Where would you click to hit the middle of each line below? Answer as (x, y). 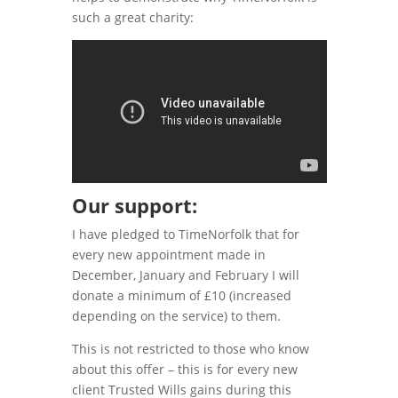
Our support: (134, 206)
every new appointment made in (168, 255)
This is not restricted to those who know (190, 349)
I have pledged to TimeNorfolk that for (185, 235)
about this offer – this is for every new (184, 370)
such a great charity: (132, 17)
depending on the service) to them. (176, 316)
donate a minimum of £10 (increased (181, 296)
